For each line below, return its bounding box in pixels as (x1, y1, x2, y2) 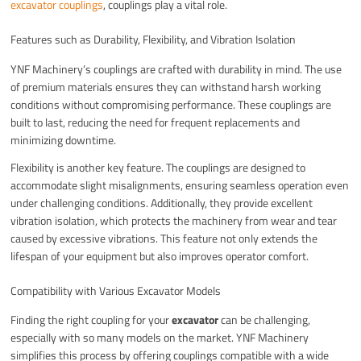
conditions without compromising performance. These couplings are (10, 95, 332, 113)
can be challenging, (218, 310, 311, 328)
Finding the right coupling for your (10, 310, 172, 328)
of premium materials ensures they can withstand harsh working (10, 77, 322, 95)
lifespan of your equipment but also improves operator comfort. (10, 247, 309, 264)
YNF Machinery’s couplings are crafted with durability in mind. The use (10, 60, 342, 77)
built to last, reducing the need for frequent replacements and (10, 113, 301, 131)
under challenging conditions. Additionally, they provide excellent (10, 193, 313, 211)
